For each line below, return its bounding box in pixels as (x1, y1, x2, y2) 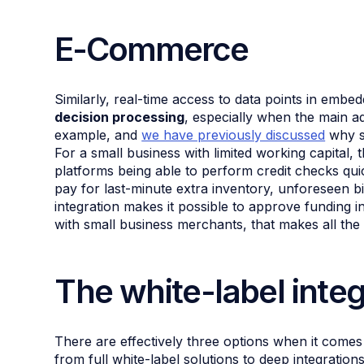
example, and (54, 127, 142, 144)
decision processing (54, 109, 185, 126)
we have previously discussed (141, 127, 326, 144)
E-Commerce (54, 29, 249, 70)
